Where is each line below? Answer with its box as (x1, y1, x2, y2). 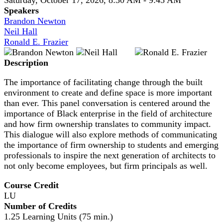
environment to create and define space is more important (4, 87, 212, 98)
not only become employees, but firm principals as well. (4, 160, 210, 171)
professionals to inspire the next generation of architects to (4, 150, 216, 160)
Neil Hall (4, 26, 37, 36)
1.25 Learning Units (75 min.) (4, 211, 113, 222)
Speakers (4, 5, 39, 15)
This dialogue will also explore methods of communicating (4, 129, 217, 139)
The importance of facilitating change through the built (4, 77, 203, 87)
